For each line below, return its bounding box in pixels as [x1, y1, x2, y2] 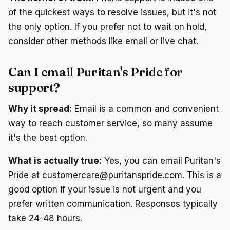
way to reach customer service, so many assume [8, 118, 213, 128]
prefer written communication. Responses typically [8, 199, 218, 209]
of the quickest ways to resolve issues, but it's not [8, 7, 216, 17]
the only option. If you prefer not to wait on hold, [8, 21, 207, 32]
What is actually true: [8, 156, 102, 166]
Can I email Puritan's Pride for [8, 64, 183, 80]
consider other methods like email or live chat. [8, 35, 198, 46]
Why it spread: [8, 103, 72, 114]
